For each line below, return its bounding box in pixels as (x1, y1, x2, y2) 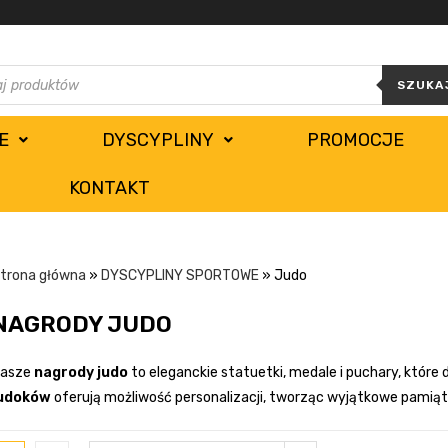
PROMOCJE (307, 129, 405, 152)
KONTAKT (69, 177, 151, 200)
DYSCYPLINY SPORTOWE (101, 267, 259, 285)
